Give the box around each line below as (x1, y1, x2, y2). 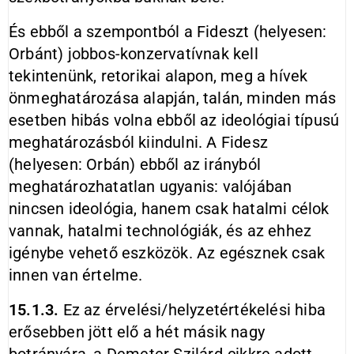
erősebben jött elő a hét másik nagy (9, 322, 265, 341)
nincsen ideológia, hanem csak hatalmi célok (9, 199, 330, 218)
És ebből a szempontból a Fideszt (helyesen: (9, 22, 327, 41)
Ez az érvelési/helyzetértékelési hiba (58, 300, 326, 319)
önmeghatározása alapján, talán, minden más (9, 88, 337, 107)
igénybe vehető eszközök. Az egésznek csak (9, 243, 326, 262)
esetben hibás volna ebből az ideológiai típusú (9, 111, 340, 130)
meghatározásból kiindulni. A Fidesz (9, 133, 269, 152)
